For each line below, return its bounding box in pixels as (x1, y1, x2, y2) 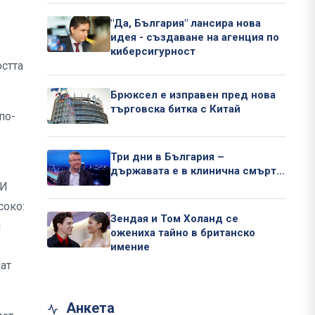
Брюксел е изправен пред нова (110, 89, 276, 102)
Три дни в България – (110, 150, 224, 164)
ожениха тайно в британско (110, 226, 255, 240)
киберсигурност (110, 45, 195, 58)
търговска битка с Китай (110, 103, 240, 116)
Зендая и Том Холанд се (110, 212, 238, 226)
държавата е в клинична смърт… (110, 165, 285, 178)
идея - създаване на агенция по (110, 31, 279, 44)
